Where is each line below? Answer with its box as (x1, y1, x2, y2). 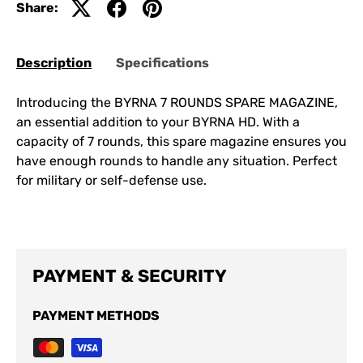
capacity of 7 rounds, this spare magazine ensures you (16, 133, 347, 149)
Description (16, 54, 92, 70)
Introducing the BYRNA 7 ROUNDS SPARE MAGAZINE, (16, 94, 338, 110)
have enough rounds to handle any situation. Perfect (16, 152, 337, 169)
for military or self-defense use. (16, 172, 207, 188)
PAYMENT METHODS (32, 307, 160, 323)
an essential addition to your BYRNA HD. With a (16, 113, 300, 130)
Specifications (116, 54, 209, 70)
